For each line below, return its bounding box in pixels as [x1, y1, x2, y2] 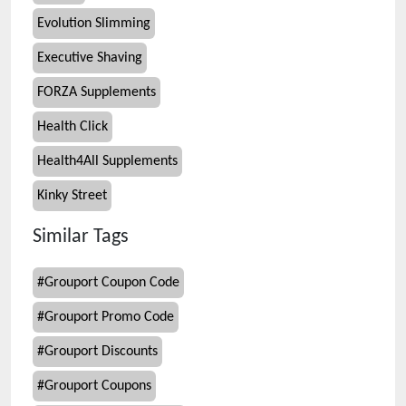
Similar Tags [33, 227, 129, 246]
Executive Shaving [37, 51, 142, 65]
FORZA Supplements [37, 85, 156, 100]
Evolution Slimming [37, 16, 150, 31]
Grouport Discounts [44, 344, 158, 359]
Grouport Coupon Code [44, 275, 179, 290]
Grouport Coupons [44, 379, 151, 393]
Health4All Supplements [37, 154, 178, 169]
